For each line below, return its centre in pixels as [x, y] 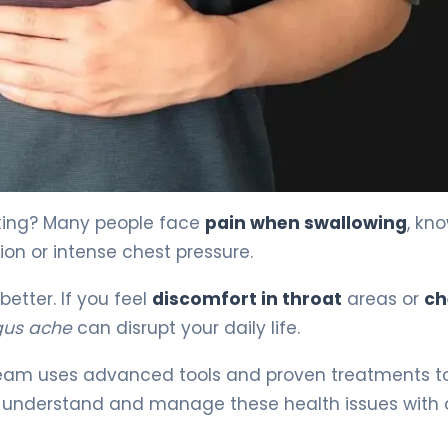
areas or [383, 298]
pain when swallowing [306, 222]
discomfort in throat [247, 298]
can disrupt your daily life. [186, 327]
